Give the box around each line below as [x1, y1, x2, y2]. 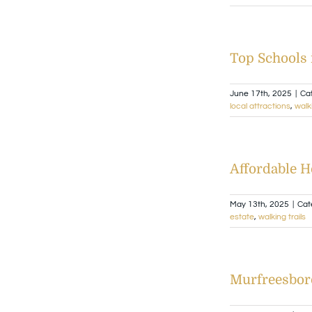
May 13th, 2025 [230, 199, 289, 209]
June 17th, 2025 [230, 88, 292, 98]
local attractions [230, 101, 290, 111]
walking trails [258, 212, 306, 221]
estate [230, 212, 254, 221]
